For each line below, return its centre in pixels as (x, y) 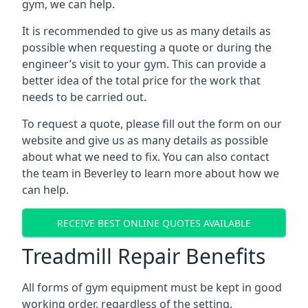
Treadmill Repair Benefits (144, 256)
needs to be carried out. (84, 97)
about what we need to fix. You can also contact (146, 157)
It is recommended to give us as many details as (146, 31)
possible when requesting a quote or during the (147, 47)
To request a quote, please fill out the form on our (152, 124)
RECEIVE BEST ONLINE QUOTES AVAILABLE (154, 223)
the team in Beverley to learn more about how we (151, 173)
